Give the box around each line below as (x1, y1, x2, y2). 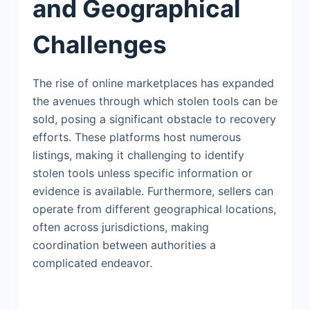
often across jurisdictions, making (32, 220, 209, 235)
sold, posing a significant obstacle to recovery (32, 112, 276, 127)
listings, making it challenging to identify (32, 148, 244, 163)
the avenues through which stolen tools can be (32, 94, 277, 109)
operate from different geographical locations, (32, 202, 276, 217)
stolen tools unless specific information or (32, 166, 253, 181)
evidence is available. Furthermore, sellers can (32, 184, 273, 199)
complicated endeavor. (32, 256, 152, 271)
